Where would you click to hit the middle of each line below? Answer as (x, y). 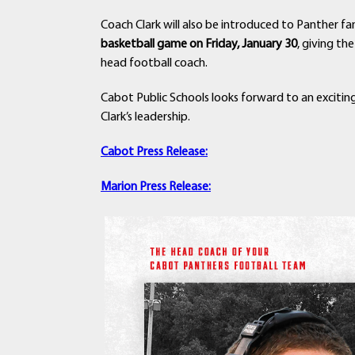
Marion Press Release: (156, 187)
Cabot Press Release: (154, 153)
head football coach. (154, 64)
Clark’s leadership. (145, 118)
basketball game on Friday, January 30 (199, 45)
